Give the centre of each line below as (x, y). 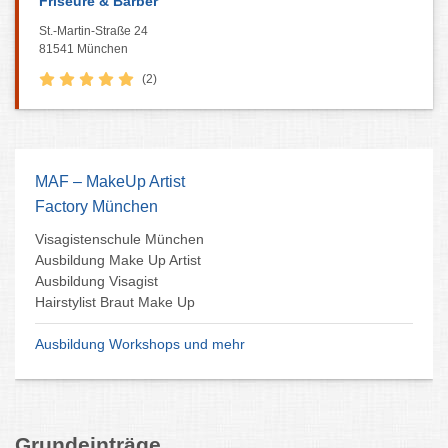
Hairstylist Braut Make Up (115, 302)
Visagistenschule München (119, 239)
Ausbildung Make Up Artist (118, 260)
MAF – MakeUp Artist (110, 181)
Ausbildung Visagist (96, 281)
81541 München (83, 49)
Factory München (96, 206)
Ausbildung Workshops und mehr (140, 344)
